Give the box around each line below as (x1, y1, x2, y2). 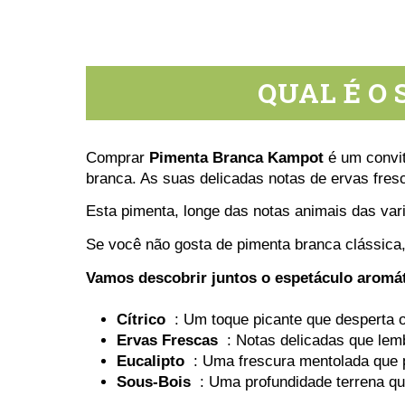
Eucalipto (116, 353, 184, 371)
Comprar (85, 148, 149, 166)
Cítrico (116, 311, 165, 329)
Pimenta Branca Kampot (148, 148, 324, 166)
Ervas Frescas (116, 332, 218, 350)
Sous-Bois (116, 373, 191, 391)
